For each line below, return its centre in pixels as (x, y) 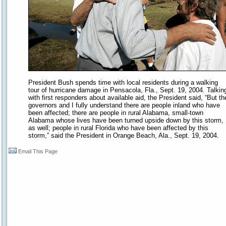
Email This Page (38, 151)
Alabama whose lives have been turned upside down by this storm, (126, 120)
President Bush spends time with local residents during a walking (123, 82)
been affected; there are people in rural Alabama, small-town (116, 113)
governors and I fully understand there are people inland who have (124, 105)
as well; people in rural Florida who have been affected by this (118, 128)
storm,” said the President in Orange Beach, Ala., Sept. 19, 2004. (123, 135)
